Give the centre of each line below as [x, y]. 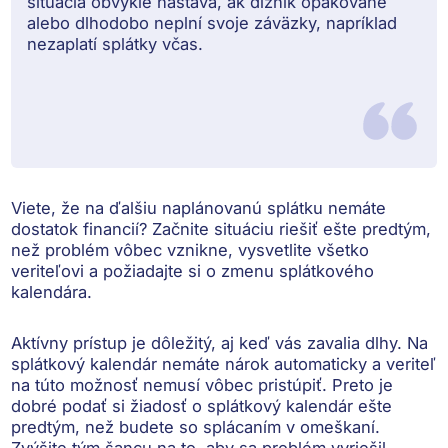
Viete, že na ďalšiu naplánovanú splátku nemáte [199, 207]
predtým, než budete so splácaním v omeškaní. [196, 426]
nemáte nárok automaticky [265, 363]
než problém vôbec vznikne [120, 249]
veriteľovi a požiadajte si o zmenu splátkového [193, 270]
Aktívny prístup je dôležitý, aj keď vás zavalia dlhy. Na [220, 342]
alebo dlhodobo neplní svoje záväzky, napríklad [212, 22]
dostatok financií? [82, 228]
